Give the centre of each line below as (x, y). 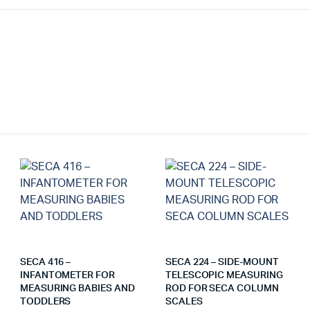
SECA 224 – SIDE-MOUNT (222, 262)
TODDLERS (45, 302)
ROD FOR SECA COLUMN (222, 289)
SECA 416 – (45, 262)
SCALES (184, 302)
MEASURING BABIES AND (77, 289)
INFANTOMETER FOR (67, 275)
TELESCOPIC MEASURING (224, 275)
